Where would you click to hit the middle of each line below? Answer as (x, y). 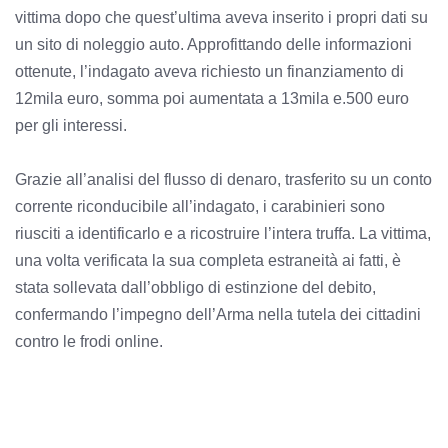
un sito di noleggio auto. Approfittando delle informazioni (213, 45)
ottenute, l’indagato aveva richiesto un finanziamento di (209, 72)
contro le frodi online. (89, 342)
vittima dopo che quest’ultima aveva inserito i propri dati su (221, 18)
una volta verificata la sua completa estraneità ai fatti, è (208, 261)
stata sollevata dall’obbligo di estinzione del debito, (195, 288)
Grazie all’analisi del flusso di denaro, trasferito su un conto (223, 180)
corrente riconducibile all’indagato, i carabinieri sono (200, 207)
